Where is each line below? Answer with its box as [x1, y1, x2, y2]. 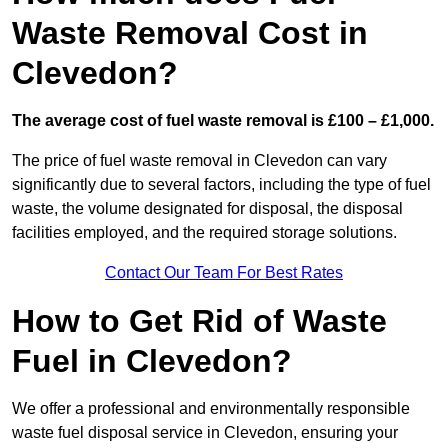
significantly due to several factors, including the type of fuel [12, 176, 431, 194]
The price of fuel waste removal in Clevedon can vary [12, 152, 387, 170]
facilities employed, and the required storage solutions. [12, 224, 397, 242]
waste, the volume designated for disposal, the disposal [12, 200, 403, 218]
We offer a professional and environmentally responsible [12, 400, 410, 418]
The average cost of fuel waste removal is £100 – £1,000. [12, 112, 434, 130]
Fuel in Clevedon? [12, 343, 292, 380]
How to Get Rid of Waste [12, 303, 387, 340]
